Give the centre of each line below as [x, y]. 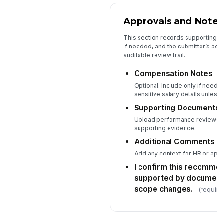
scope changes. [163, 189]
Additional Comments [174, 142]
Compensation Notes [173, 74]
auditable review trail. [154, 55]
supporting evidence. [165, 128]
